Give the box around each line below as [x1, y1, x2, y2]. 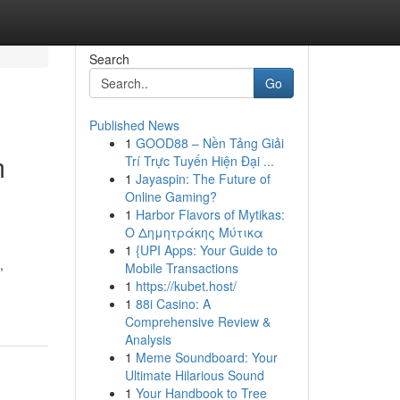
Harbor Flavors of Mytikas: [135, 205, 285, 223]
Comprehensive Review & [124, 312, 271, 330]
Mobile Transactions [124, 259, 238, 277]
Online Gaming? [124, 187, 217, 205]
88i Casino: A [135, 295, 211, 312]
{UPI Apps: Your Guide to [135, 241, 278, 259]
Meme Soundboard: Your [135, 348, 278, 366]
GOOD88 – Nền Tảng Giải [135, 134, 284, 152]
